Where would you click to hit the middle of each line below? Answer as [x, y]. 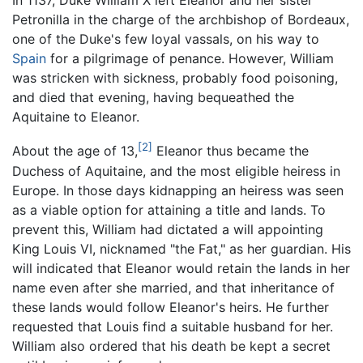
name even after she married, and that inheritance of [173, 287]
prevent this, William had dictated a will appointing [168, 229]
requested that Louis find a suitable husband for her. [173, 326]
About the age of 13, [75, 151]
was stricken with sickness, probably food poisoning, [175, 78]
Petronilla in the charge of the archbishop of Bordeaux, [181, 20]
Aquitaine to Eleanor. [76, 117]
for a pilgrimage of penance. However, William [190, 59]
